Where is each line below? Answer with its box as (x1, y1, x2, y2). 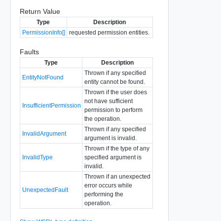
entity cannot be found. (84, 78, 145, 85)
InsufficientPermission (22, 102, 81, 109)
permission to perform (84, 106, 143, 113)
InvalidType (22, 153, 53, 161)
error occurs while (84, 182, 132, 189)
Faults (19, 47, 39, 56)
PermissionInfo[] (22, 29, 65, 36)
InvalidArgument (22, 130, 66, 137)
